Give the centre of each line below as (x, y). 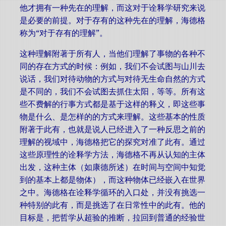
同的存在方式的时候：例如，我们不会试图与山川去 (112, 66)
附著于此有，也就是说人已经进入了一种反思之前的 (112, 129)
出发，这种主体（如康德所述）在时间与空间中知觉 (112, 167)
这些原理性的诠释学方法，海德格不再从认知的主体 (112, 155)
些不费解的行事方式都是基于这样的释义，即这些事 (112, 104)
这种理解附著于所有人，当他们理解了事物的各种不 (112, 54)
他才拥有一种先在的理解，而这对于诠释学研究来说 (112, 8)
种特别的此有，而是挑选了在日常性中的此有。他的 (112, 205)
